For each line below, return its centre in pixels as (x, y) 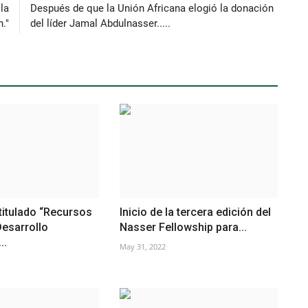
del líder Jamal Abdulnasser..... (100, 23)
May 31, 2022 (142, 246)
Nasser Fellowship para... (183, 227)
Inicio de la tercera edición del (195, 212)
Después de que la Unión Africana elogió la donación (152, 8)
